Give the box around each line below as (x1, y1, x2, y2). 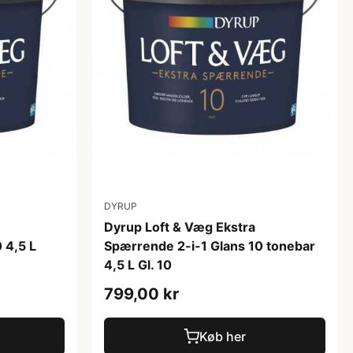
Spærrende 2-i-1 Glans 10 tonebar (104, 237, 315, 254)
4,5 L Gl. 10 (104, 256, 172, 273)
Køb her (199, 328, 246, 344)
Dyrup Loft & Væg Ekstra (104, 218, 255, 235)
